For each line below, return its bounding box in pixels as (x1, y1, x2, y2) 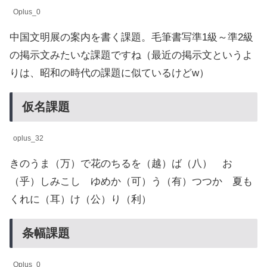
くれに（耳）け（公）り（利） (10, 194, 151, 206)
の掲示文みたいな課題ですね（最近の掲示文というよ (10, 49, 253, 61)
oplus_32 (13, 134, 44, 143)
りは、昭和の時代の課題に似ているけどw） (10, 67, 209, 79)
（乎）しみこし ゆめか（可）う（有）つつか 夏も (10, 176, 253, 188)
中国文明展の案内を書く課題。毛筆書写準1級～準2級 (10, 32, 253, 44)
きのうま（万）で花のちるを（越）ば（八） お (10, 158, 232, 170)
